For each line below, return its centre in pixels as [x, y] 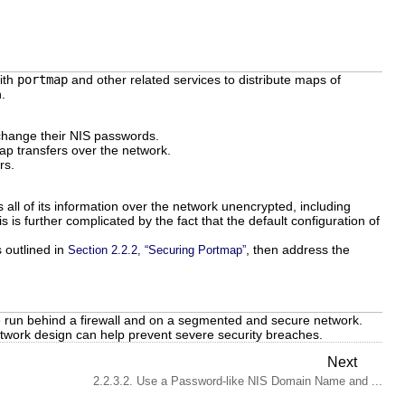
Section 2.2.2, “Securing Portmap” [157, 250]
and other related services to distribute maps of [204, 79]
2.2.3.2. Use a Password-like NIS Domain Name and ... [238, 381]
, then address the [298, 249]
